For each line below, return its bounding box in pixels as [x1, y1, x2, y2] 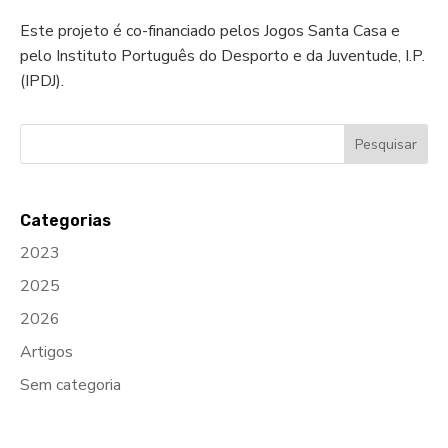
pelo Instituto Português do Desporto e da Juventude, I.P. [20, 44, 425, 67]
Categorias [20, 210, 111, 230]
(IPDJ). [20, 69, 64, 92]
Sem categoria [20, 373, 121, 396]
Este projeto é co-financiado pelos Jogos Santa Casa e [20, 19, 400, 42]
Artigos [20, 340, 73, 363]
